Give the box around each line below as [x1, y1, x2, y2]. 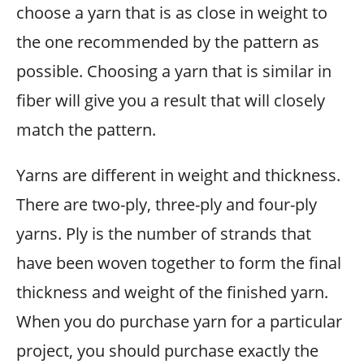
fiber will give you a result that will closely [16, 89, 325, 111]
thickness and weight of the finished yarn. [16, 280, 328, 303]
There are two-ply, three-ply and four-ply [16, 193, 317, 215]
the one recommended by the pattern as [16, 30, 319, 53]
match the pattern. [16, 118, 156, 141]
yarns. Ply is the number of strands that [16, 222, 311, 245]
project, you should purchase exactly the [16, 339, 318, 362]
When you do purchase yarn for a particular [16, 310, 342, 332]
